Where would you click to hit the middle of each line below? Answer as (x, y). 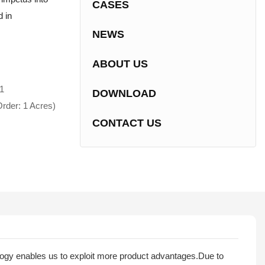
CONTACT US (127, 123)
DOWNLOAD (124, 94)
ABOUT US (120, 64)
